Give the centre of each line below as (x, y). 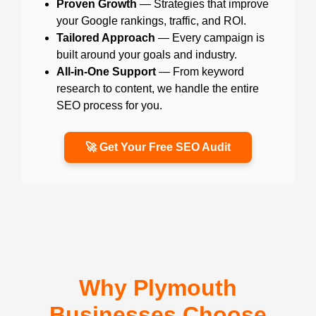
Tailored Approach (106, 38)
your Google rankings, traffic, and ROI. (151, 21)
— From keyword (200, 72)
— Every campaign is (210, 38)
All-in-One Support (106, 72)
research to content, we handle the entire (158, 89)
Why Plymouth (158, 288)
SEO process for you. (109, 106)
